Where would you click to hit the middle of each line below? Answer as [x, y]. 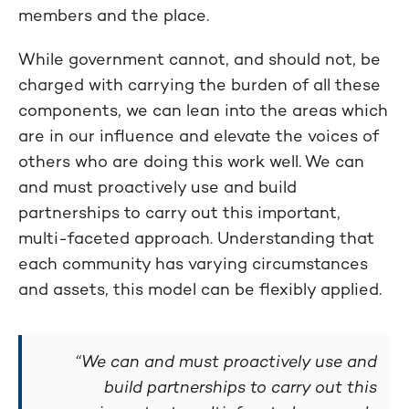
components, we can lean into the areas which [203, 110]
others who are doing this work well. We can [191, 161]
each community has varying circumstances [193, 263]
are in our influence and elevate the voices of [199, 135]
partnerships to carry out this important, [179, 212]
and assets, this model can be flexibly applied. [200, 288]
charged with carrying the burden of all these [199, 84]
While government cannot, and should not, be [199, 58]
